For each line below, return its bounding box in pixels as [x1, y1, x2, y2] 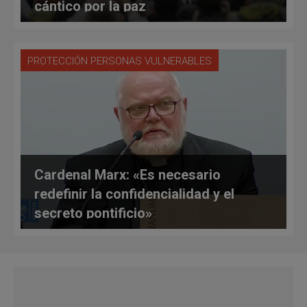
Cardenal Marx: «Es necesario [34, 166, 221, 183]
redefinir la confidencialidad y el [34, 185, 234, 202]
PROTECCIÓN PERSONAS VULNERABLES [27, 54, 212, 67]
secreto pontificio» [34, 204, 152, 221]
